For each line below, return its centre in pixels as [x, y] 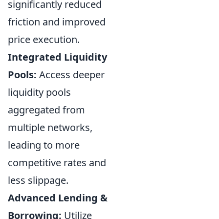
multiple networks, [50, 127]
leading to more [44, 145]
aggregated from [46, 109]
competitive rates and [57, 162]
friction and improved [57, 22]
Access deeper [71, 74]
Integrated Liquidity [57, 57]
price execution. [44, 39]
